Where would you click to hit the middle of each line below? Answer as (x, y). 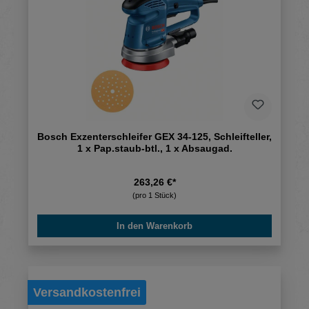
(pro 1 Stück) (154, 195)
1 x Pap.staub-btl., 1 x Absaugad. (154, 148)
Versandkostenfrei (87, 293)
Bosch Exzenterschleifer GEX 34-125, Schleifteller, (154, 136)
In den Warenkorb (154, 226)
